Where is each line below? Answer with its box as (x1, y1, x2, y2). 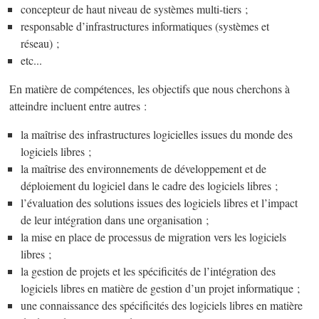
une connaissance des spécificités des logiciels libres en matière (21, 298, 303, 314)
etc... (21, 53, 43, 69)
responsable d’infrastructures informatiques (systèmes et (21, 19, 270, 35)
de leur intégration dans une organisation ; (21, 212, 209, 229)
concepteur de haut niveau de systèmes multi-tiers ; (21, 1, 249, 18)
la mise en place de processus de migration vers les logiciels (21, 229, 287, 246)
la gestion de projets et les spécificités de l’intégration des (21, 263, 276, 280)
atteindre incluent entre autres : (9, 98, 147, 115)
